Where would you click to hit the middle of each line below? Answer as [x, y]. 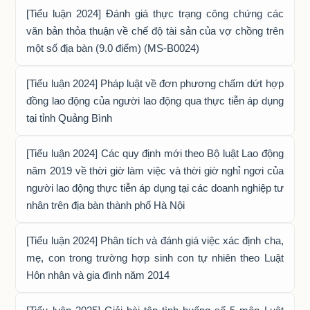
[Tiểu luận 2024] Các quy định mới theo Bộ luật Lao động [155, 154]
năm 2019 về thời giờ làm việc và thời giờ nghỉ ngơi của [155, 171]
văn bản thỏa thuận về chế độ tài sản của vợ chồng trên [155, 31]
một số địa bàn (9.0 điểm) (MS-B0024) [113, 48]
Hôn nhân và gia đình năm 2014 [98, 275]
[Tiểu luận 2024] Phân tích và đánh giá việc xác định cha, [155, 241]
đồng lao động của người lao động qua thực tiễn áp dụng [155, 101]
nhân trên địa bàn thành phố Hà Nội [106, 206]
